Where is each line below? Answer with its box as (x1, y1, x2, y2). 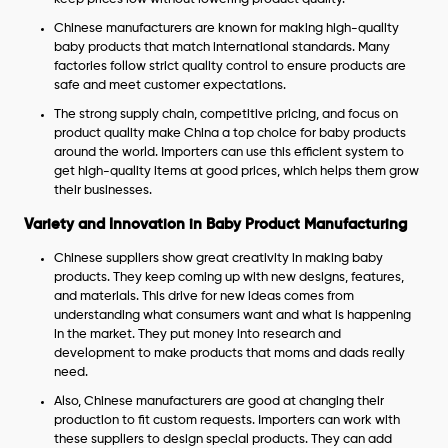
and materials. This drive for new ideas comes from (54, 290, 355, 303)
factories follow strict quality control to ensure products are (54, 60, 407, 73)
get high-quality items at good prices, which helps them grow (54, 165, 420, 178)
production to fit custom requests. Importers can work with (54, 414, 401, 427)
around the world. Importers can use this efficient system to (54, 146, 405, 159)
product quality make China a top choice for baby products (54, 127, 407, 140)
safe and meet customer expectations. (54, 79, 287, 92)
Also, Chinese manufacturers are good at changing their (54, 395, 385, 408)
